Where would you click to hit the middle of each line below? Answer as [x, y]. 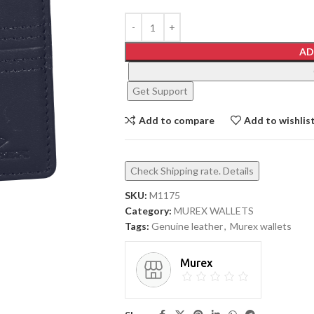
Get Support [160, 91]
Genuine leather [187, 226]
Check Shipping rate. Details [192, 171]
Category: [148, 211]
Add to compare [176, 120]
